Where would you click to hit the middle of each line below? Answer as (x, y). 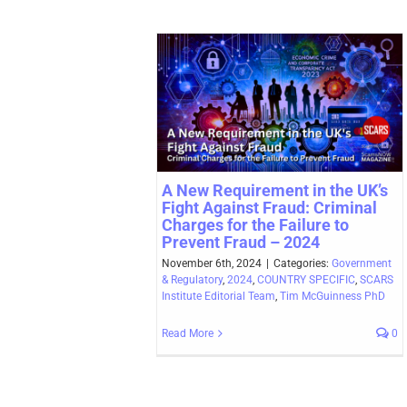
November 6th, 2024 (212, 263)
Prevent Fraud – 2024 (241, 242)
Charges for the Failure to (255, 224)
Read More (188, 333)
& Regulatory (192, 279)
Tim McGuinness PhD (333, 296)
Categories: (303, 263)
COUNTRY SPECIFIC (306, 279)
